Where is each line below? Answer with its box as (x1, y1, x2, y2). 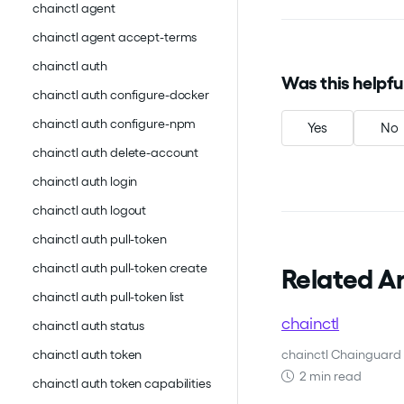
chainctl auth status (32, 318, 145, 334)
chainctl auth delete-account (32, 145, 199, 161)
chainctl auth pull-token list (32, 289, 184, 305)
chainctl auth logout (32, 203, 147, 218)
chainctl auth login (32, 174, 138, 189)
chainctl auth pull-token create (32, 261, 207, 276)
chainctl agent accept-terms (32, 30, 197, 45)
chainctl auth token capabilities (32, 376, 211, 391)
